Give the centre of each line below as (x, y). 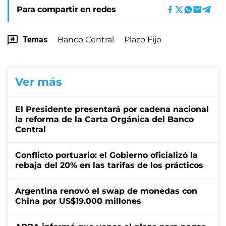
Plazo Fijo (143, 39)
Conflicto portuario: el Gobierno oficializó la (106, 155)
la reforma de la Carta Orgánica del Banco (104, 119)
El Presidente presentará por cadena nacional (112, 109)
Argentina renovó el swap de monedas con (106, 191)
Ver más (39, 82)
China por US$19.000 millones (78, 201)
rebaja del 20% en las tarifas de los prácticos (109, 165)
